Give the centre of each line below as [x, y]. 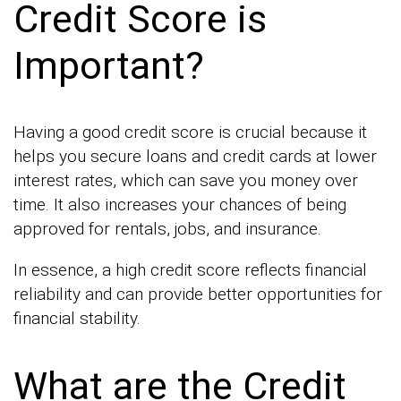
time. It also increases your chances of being [180, 205]
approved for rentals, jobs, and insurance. [167, 229]
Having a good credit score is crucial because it [190, 132]
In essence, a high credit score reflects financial [190, 270]
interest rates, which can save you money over [186, 181]
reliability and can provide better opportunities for [198, 294]
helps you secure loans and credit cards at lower [195, 157]
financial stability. [77, 319]
